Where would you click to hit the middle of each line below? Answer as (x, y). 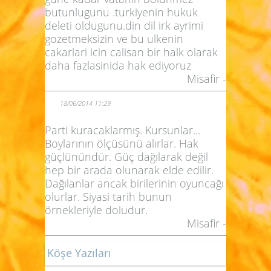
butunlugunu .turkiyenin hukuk (121, 12)
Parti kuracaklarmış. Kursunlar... (122, 130)
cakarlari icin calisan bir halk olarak (131, 52)
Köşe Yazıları (79, 253)
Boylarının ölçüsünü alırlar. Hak (122, 143)
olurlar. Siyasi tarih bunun (108, 196)
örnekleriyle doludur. (96, 210)
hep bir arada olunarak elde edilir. (129, 170)
